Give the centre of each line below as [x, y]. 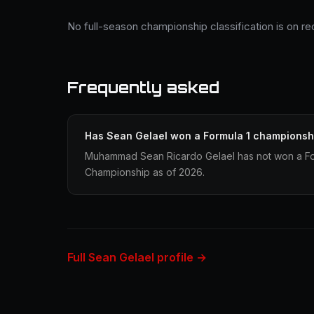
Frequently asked [143, 87]
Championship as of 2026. [145, 172]
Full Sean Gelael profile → [137, 257]
